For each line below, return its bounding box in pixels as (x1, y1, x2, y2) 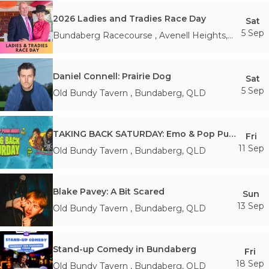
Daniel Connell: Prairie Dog (53, 71, 171, 82)
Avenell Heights (159, 30, 226, 41)
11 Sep (238, 143, 264, 154)
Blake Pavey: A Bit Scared (53, 186, 165, 197)
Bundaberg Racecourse (53, 30, 153, 41)
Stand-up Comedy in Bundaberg (53, 244, 196, 255)
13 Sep (237, 201, 264, 211)
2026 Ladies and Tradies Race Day (53, 13, 206, 24)
